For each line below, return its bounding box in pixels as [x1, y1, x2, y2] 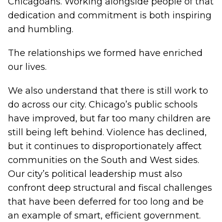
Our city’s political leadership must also [8, 168, 182, 179]
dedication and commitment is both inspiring [8, 10, 212, 21]
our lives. [8, 61, 47, 72]
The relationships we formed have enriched [8, 48, 203, 58]
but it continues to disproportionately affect [8, 141, 202, 152]
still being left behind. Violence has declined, [8, 127, 207, 138]
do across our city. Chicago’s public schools [8, 99, 198, 110]
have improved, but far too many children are [8, 113, 211, 124]
